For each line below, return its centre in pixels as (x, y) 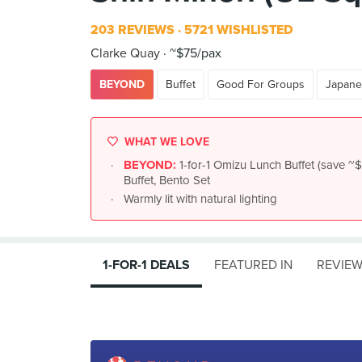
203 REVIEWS (133, 30)
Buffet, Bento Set (167, 180)
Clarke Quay (125, 53)
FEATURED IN (253, 265)
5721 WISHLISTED (237, 30)
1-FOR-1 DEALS (146, 265)
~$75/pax (194, 53)
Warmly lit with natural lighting (200, 199)
